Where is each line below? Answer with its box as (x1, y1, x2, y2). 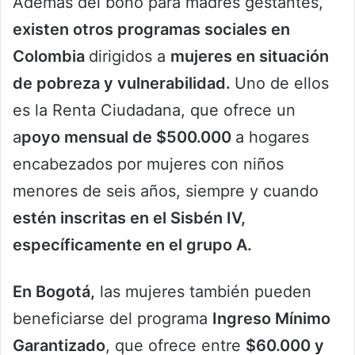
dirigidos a (89, 47, 170, 67)
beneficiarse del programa (13, 309, 212, 329)
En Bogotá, (13, 282, 95, 302)
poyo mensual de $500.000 (21, 128, 235, 147)
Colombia (13, 47, 89, 67)
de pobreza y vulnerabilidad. (13, 74, 235, 94)
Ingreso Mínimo (212, 309, 330, 329)
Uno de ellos (235, 74, 329, 94)
